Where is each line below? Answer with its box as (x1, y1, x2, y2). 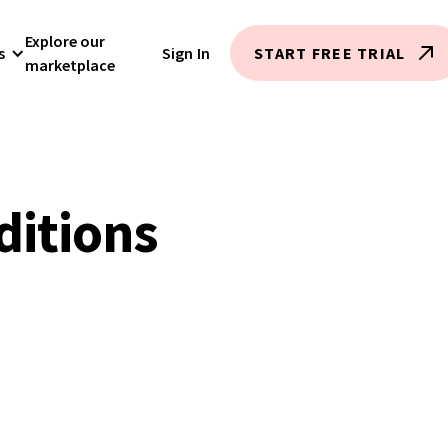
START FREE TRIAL (254, 43, 406, 63)
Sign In (161, 43, 211, 63)
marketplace (25, 55, 116, 75)
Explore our (25, 31, 106, 51)
